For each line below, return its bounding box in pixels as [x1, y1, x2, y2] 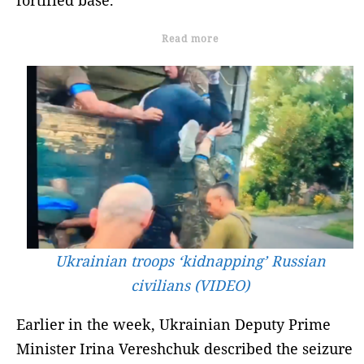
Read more [162, 31, 219, 45]
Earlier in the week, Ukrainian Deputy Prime [16, 314, 331, 335]
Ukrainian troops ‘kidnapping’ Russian [54, 251, 326, 271]
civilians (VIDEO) [131, 275, 249, 296]
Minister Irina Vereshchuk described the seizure [16, 339, 353, 359]
